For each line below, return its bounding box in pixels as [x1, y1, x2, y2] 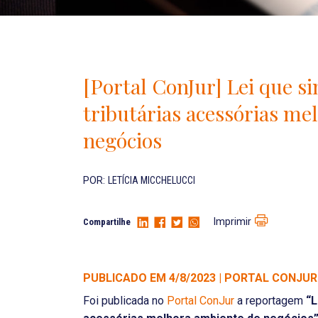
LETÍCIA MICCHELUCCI [108, 175, 195, 187]
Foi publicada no [83, 294, 167, 307]
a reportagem [234, 294, 306, 307]
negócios [83, 126, 162, 153]
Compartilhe [83, 216, 131, 227]
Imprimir [213, 216, 251, 228]
